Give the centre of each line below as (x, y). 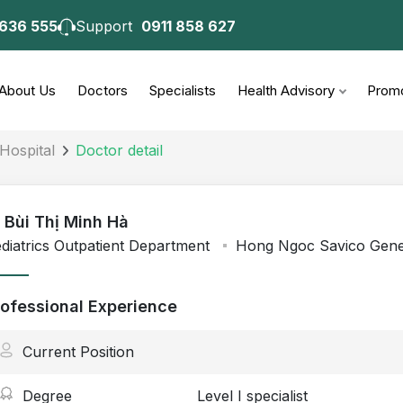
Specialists (182, 90)
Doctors (102, 90)
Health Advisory (286, 90)
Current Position (78, 352)
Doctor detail (120, 150)
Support (109, 26)
